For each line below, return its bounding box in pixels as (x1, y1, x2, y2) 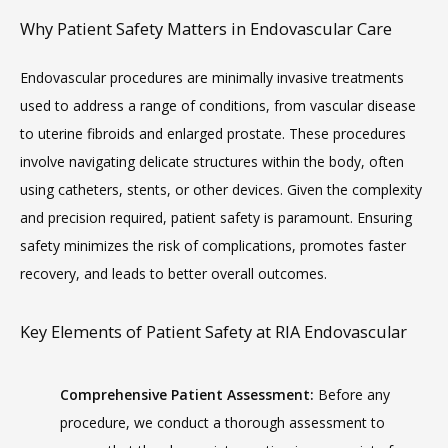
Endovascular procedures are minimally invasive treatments (20, 68, 404, 87)
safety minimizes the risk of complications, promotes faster (20, 236, 406, 255)
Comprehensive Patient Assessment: (60, 385, 314, 404)
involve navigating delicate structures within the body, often (20, 152, 404, 171)
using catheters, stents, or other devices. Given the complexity (20, 180, 422, 199)
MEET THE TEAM (60, 100, 214, 125)
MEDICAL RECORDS (60, 347, 235, 372)
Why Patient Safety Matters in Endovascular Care (20, 18, 392, 40)
